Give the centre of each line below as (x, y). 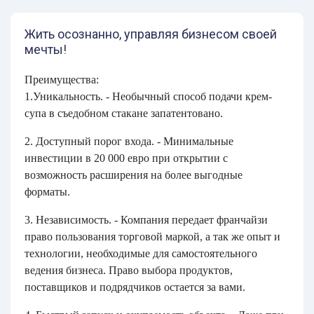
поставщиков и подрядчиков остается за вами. (135, 287)
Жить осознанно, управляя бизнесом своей (151, 34)
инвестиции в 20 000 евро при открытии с (126, 158)
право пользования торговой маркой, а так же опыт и (152, 237)
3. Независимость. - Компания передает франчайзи (146, 220)
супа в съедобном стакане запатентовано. (124, 113)
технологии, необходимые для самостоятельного (141, 253)
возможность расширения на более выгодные (134, 175)
